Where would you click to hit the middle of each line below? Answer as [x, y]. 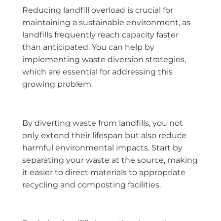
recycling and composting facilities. [92, 184]
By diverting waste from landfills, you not [103, 123]
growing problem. [57, 84]
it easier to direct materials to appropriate [104, 172]
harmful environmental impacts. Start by [102, 147]
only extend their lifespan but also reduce [104, 135]
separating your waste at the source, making [110, 160]
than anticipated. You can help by [88, 47]
